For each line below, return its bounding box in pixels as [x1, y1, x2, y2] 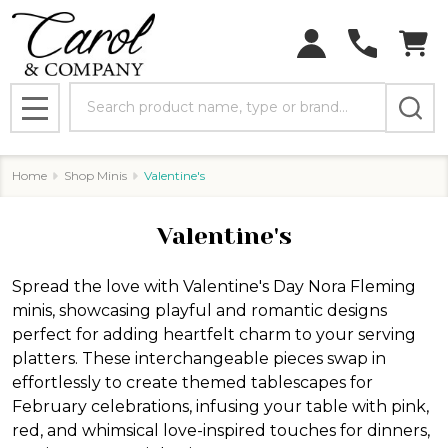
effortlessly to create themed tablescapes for [12, 372, 373, 392]
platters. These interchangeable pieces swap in [12, 348, 386, 368]
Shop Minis [64, 167, 127, 183]
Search [69, 83, 125, 103]
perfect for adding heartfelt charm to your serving [12, 324, 416, 344]
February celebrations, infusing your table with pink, [12, 396, 429, 416]
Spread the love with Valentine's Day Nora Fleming [12, 276, 416, 296]
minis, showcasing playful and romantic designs [12, 300, 387, 320]
